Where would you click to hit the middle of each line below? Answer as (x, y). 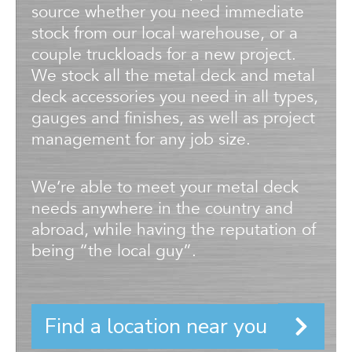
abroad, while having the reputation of (174, 230)
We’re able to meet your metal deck (165, 188)
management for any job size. (141, 140)
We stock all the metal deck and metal (173, 76)
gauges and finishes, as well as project (173, 119)
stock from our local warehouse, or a (165, 34)
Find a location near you (156, 326)
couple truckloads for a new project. (164, 55)
